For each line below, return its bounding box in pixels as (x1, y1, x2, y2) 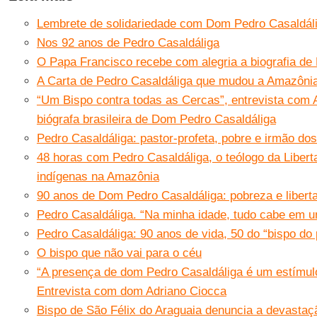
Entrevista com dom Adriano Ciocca (36, 284, 226, 298)
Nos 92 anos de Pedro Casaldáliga (36, 36, 219, 50)
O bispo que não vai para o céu (36, 246, 202, 260)
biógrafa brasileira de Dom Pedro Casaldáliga (36, 113, 276, 126)
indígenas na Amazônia (36, 170, 159, 183)
